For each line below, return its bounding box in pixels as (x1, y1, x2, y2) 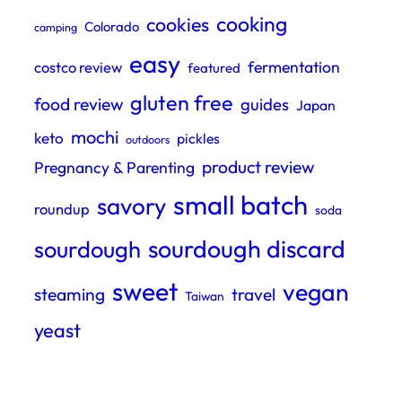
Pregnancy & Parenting (34, 157, 195, 179)
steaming (34, 284, 105, 306)
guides (240, 93, 289, 116)
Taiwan (185, 288, 224, 305)
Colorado (84, 18, 139, 36)
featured (188, 59, 240, 77)
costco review (34, 57, 122, 77)
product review (202, 156, 314, 179)
